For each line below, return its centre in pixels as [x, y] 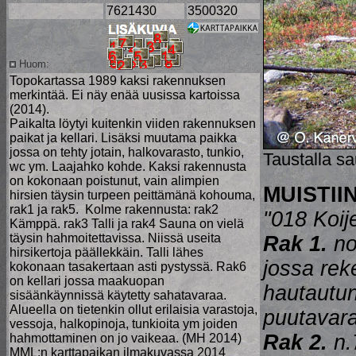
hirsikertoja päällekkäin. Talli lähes [106, 252]
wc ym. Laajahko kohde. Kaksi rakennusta [128, 166]
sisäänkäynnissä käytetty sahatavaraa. [118, 295]
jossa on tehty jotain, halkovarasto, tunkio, [127, 152]
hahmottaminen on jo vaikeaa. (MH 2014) [126, 338]
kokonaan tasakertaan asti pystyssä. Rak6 [128, 267]
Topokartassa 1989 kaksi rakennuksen [118, 81]
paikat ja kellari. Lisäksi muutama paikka [123, 138]
